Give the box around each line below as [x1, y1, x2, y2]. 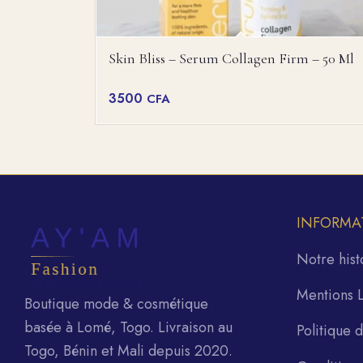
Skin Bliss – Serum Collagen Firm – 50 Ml [109, 49, 355, 67]
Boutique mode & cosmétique [24, 293, 208, 314]
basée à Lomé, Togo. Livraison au [24, 316, 233, 338]
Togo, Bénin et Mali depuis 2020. [24, 340, 233, 361]
